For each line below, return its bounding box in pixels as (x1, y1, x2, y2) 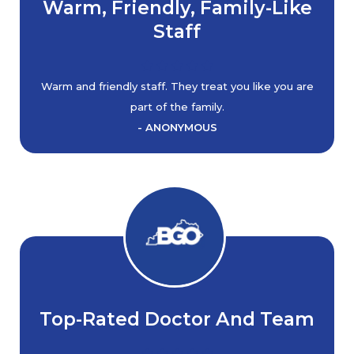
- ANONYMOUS (137, 121, 217, 134)
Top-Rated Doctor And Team (40, 307, 314, 330)
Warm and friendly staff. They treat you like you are (40, 80, 314, 92)
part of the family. (130, 100, 224, 113)
